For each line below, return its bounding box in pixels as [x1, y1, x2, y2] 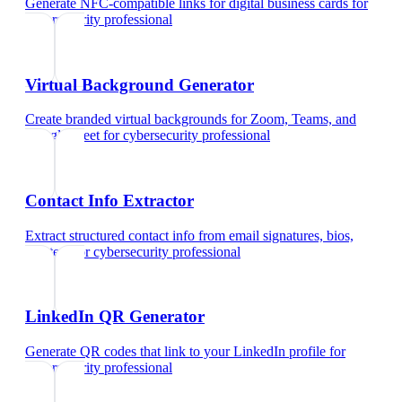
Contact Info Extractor [25, 190, 194, 210]
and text [25, 243, 70, 259]
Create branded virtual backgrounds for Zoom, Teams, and [25, 111, 356, 127]
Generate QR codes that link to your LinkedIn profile [25, 344, 326, 360]
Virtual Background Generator [25, 74, 254, 94]
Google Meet [25, 127, 100, 144]
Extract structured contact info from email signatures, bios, [25, 227, 354, 243]
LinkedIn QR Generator [25, 307, 205, 327]
